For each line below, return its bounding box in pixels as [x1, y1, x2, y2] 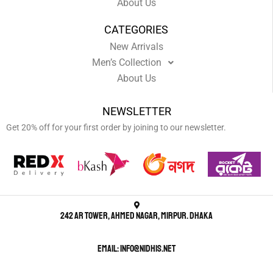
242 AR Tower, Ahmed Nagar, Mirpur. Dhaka [60, 210, 213, 222]
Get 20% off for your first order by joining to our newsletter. [6, 122, 226, 133]
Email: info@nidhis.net [97, 243, 175, 255]
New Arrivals [109, 41, 163, 53]
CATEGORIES [104, 23, 168, 37]
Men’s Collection [92, 57, 161, 69]
